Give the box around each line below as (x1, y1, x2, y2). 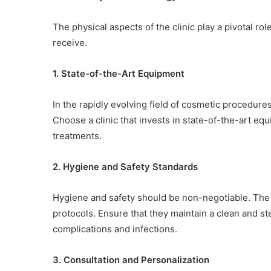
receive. (53, 37, 87, 48)
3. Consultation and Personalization (53, 254, 209, 266)
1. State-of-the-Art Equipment (53, 68, 184, 79)
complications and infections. (53, 223, 177, 235)
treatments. (53, 130, 102, 142)
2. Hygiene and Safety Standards (53, 161, 198, 172)
